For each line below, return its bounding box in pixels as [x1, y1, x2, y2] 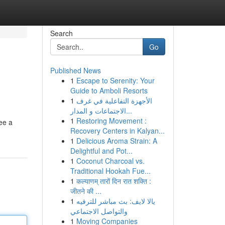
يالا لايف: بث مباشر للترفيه [76, 196, 155, 206]
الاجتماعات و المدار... [126, 105, 132, 116]
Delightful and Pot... [70, 146, 133, 156]
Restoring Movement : [76, 116, 147, 126]
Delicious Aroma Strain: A [76, 136, 157, 146]
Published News [50, 65, 101, 75]
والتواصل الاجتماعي [70, 206, 128, 216]
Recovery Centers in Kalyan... [70, 126, 165, 136]
